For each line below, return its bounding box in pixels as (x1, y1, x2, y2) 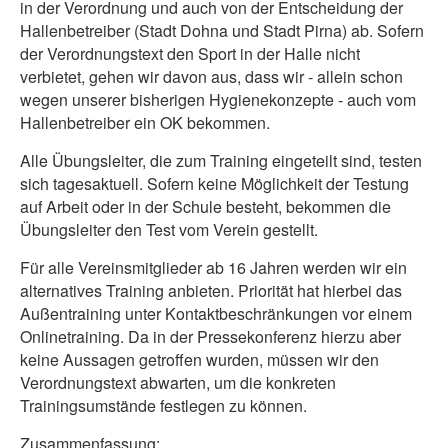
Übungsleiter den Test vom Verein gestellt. (20, 218, 318, 241)
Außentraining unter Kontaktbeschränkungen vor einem (20, 302, 412, 325)
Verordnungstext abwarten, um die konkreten (20, 371, 336, 394)
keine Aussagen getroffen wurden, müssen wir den (20, 348, 379, 371)
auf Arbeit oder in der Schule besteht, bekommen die (20, 195, 391, 218)
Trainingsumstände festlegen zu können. (20, 394, 307, 417)
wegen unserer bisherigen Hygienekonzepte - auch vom (20, 88, 416, 111)
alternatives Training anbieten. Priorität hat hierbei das (20, 279, 402, 302)
